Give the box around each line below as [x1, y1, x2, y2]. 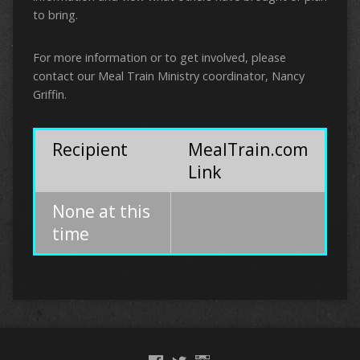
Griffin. [32, 87, 67, 103]
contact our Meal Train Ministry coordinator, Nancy [32, 68, 305, 84]
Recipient [51, 138, 128, 162]
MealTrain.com [187, 138, 308, 162]
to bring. [32, 7, 78, 23]
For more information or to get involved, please [32, 50, 286, 66]
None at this [51, 200, 150, 223]
